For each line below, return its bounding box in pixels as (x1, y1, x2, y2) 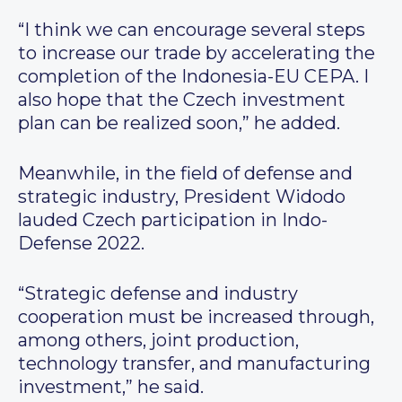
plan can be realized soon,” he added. (18, 112, 340, 135)
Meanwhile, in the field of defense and (18, 162, 353, 185)
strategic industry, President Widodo (18, 186, 345, 208)
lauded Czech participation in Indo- (18, 209, 328, 232)
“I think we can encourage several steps (18, 19, 365, 41)
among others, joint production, (18, 329, 299, 352)
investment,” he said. (18, 376, 204, 398)
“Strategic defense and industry (18, 283, 298, 305)
